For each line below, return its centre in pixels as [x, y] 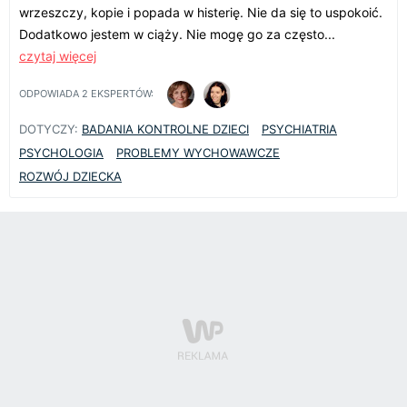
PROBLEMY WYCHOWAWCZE [198, 152]
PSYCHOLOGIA [61, 152]
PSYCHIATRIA [299, 129]
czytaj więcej [58, 55]
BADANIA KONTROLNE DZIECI [165, 129]
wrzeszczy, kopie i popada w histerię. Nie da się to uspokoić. [201, 12]
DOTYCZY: [49, 129]
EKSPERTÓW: [121, 94]
